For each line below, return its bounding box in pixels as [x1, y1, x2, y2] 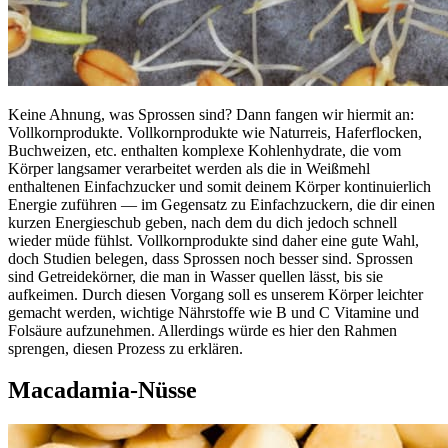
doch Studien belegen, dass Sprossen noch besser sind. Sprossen [8, 249, 413, 267]
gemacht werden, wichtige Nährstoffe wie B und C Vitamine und [8, 303, 419, 321]
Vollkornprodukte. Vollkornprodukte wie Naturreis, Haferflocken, [8, 123, 422, 141]
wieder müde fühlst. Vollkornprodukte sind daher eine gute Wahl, [8, 231, 419, 249]
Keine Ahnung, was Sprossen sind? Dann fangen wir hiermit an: [8, 105, 414, 123]
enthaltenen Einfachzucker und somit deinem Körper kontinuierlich [8, 177, 431, 195]
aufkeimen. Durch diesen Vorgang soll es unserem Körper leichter [8, 285, 423, 303]
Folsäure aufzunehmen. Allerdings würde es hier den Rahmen [8, 321, 397, 339]
